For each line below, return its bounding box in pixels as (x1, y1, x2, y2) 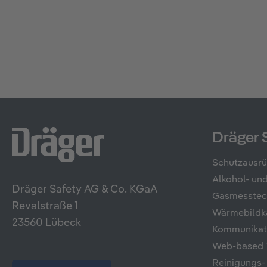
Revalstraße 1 (12, 201, 78, 212)
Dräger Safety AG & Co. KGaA (12, 184, 157, 195)
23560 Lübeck (12, 218, 81, 229)
